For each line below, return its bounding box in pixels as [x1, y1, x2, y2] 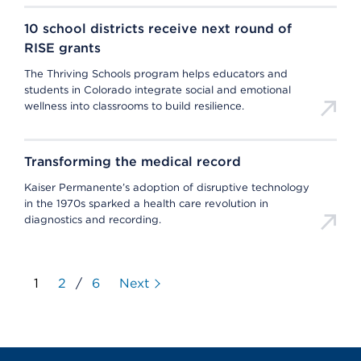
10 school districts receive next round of [24, 21, 292, 36]
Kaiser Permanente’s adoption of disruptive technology [24, 181, 309, 193]
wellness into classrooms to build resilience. [24, 100, 244, 112]
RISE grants [24, 40, 101, 56]
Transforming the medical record [24, 154, 241, 169]
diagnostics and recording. [24, 214, 161, 226]
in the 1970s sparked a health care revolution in [24, 197, 268, 210]
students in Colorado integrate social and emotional [24, 84, 291, 96]
